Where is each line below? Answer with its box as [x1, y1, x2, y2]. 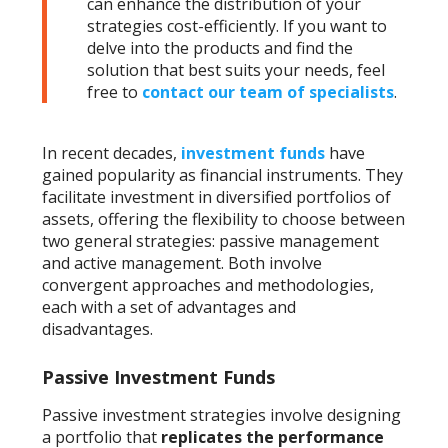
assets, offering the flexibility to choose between [42, 207, 406, 230]
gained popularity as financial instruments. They [42, 163, 404, 186]
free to [87, 80, 143, 103]
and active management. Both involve [42, 251, 323, 274]
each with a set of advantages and [42, 295, 297, 318]
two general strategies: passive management [42, 229, 380, 252]
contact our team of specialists [142, 80, 395, 103]
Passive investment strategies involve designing [42, 403, 402, 426]
